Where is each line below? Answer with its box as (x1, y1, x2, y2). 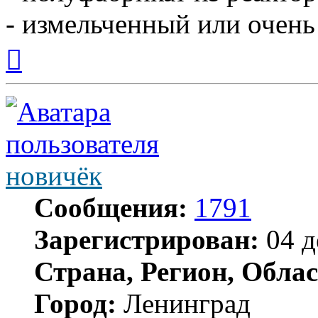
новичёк (6, 160, 102, 192)
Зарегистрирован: (34, 224, 259, 256)
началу (21, 65, 54, 77)
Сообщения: (34, 192, 187, 224)
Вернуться (21, 39, 72, 52)
